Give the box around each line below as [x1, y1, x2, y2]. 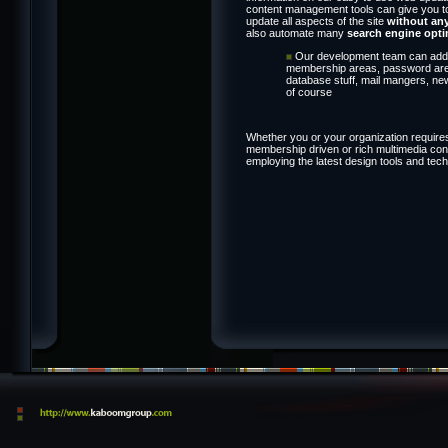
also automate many [245, 27, 347, 40]
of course [285, 85, 332, 98]
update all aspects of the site [245, 15, 387, 28]
